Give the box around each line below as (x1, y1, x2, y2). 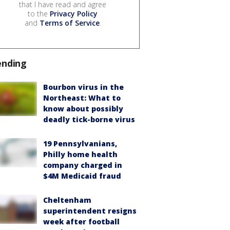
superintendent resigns (43, 206, 137, 216)
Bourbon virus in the (43, 82, 124, 92)
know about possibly (43, 104, 123, 114)
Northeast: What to (43, 93, 121, 103)
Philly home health (43, 149, 118, 160)
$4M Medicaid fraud (43, 171, 121, 181)
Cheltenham (43, 195, 91, 205)
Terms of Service (39, 18, 100, 28)
